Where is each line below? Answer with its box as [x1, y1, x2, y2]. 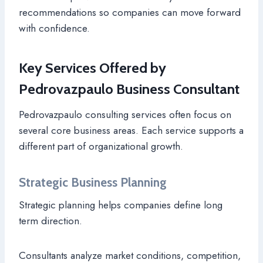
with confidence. [19, 21, 90, 35]
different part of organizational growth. [19, 139, 183, 153]
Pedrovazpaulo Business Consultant [19, 80, 240, 97]
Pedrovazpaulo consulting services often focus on [19, 107, 231, 122]
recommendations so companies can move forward [19, 5, 241, 19]
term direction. [19, 214, 82, 228]
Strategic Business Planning [19, 174, 167, 190]
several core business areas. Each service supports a [19, 123, 244, 137]
